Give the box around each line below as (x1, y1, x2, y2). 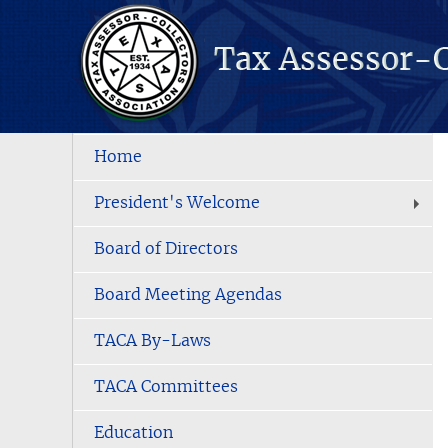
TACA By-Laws (94, 333, 211, 349)
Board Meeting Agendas (94, 287, 282, 303)
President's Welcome (94, 195, 260, 211)
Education (94, 425, 173, 441)
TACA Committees (94, 379, 238, 395)
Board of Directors (94, 241, 238, 257)
